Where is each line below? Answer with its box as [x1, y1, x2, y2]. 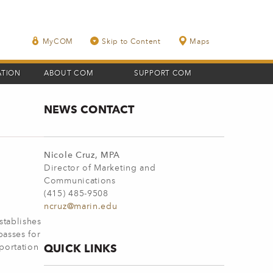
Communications [44, 177, 116, 185]
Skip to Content [102, 38, 161, 46]
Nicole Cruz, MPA [44, 151, 121, 160]
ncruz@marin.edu [44, 202, 118, 211]
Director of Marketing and [44, 164, 156, 172]
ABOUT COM [44, 70, 94, 77]
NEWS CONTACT [44, 103, 135, 116]
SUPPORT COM [134, 70, 192, 77]
